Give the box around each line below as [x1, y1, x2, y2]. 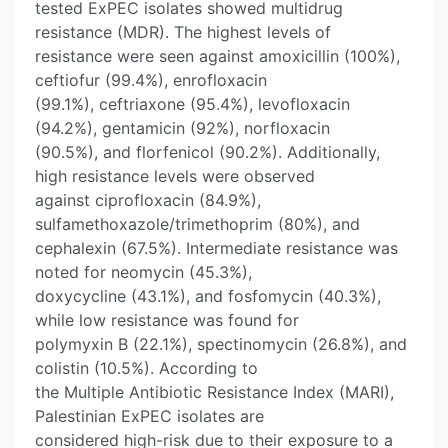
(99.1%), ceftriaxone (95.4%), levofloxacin [35, 94, 350, 114]
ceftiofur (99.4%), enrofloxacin [35, 70, 267, 90]
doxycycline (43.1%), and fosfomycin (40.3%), [35, 286, 381, 306]
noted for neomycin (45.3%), [35, 262, 252, 282]
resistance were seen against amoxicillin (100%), [35, 46, 400, 66]
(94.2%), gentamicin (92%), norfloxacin [35, 118, 330, 138]
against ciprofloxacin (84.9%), [35, 190, 261, 210]
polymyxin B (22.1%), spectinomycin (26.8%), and [35, 334, 407, 354]
